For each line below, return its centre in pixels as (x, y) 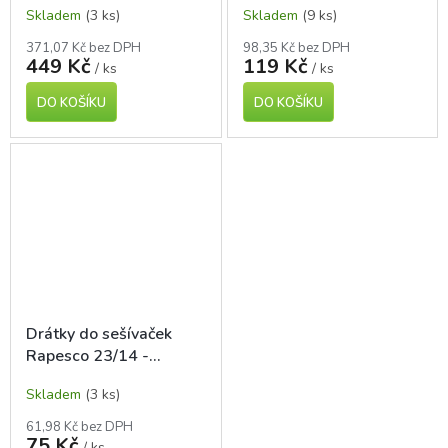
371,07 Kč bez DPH (83, 47)
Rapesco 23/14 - (87, 355)
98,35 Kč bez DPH (296, 47)
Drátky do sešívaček (99, 333)
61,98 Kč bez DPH (79, 426)
